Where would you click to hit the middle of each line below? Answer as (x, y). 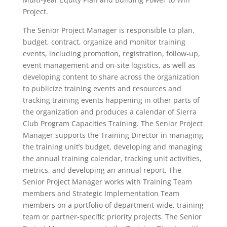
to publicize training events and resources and (102, 88)
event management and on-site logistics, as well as (109, 65)
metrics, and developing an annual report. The (102, 170)
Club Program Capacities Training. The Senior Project (112, 123)
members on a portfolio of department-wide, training (113, 205)
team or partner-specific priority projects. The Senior (112, 217)
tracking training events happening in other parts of (111, 100)
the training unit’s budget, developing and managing (112, 147)
